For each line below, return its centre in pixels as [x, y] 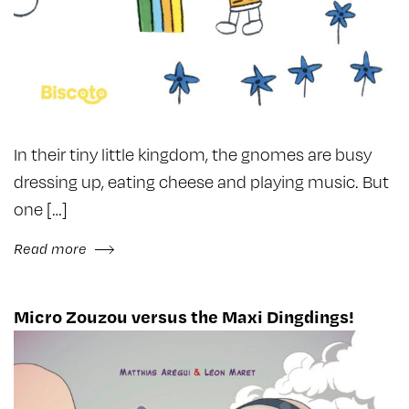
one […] [41, 208]
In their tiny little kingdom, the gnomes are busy [193, 153]
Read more [52, 248]
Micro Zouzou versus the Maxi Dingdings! [184, 316]
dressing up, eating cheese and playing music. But [201, 181]
